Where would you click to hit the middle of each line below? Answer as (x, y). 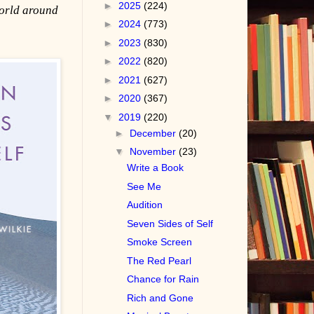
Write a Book (156, 168)
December (155, 133)
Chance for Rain (163, 279)
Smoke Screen (160, 242)
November (155, 152)
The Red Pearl (159, 260)
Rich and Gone (161, 298)
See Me (144, 186)
